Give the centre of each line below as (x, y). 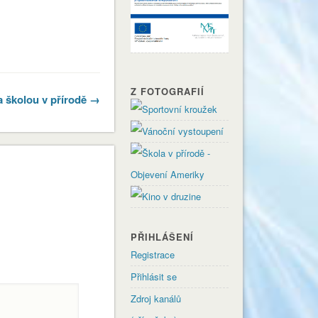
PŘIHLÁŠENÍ (163, 236)
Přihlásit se (154, 276)
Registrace (153, 254)
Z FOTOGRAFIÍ (168, 91)
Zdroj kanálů (156, 298)
